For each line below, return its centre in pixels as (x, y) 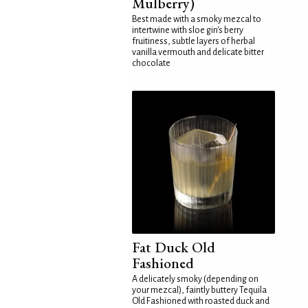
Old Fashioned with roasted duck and (201, 301)
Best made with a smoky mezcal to (197, 19)
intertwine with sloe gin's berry (188, 30)
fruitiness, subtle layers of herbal (194, 41)
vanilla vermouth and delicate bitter (198, 52)
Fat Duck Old (174, 247)
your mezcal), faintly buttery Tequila (199, 290)
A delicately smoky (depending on (195, 279)
